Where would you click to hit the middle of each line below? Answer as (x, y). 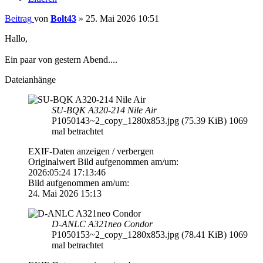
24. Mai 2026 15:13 (65, 193)
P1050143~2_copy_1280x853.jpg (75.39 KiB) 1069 (150, 120)
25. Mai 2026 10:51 (122, 18)
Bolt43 (63, 18)
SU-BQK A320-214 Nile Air (104, 110)
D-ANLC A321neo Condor (102, 224)
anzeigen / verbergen (115, 151)
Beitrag (18, 18)
